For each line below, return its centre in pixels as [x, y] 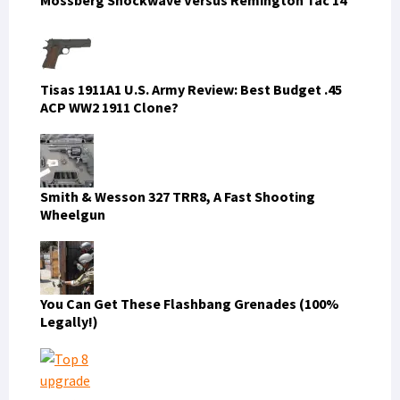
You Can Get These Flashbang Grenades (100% [190, 303]
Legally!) [69, 321]
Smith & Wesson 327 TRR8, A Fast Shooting [178, 196]
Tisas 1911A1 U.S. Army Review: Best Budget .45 [191, 89]
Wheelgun [73, 214]
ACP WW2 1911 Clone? [109, 107]
